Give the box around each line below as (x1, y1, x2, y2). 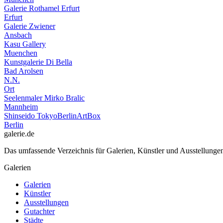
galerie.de (4, 129, 34, 138)
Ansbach (4, 30, 32, 39)
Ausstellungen (24, 198, 69, 207)
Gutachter (24, 207, 55, 216)
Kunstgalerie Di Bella (4, 57, 72, 66)
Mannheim (4, 102, 38, 111)
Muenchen (4, 48, 37, 57)
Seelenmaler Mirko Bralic (4, 93, 85, 102)
